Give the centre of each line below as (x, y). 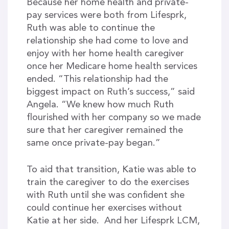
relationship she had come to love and (107, 41)
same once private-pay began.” (93, 143)
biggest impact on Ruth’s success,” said (110, 92)
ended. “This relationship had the (97, 79)
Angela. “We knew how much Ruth (100, 105)
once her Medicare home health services (112, 66)
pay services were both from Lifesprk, (106, 15)
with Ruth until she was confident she (105, 195)
